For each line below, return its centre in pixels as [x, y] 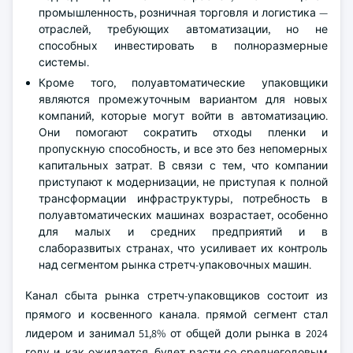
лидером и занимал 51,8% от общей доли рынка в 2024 [176, 333]
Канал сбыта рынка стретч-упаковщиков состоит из [176, 295]
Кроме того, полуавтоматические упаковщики [183, 83]
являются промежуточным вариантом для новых [183, 99]
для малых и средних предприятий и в [183, 232]
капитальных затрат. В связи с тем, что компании [183, 165]
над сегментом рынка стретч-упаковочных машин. [175, 265]
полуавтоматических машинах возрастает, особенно [183, 215]
